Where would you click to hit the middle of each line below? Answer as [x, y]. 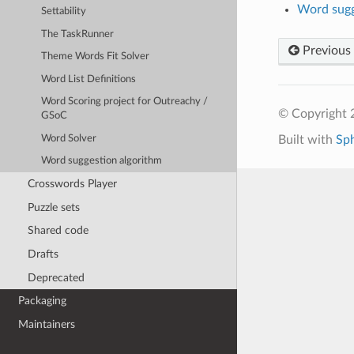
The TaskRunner [78, 34]
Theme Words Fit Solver [96, 57]
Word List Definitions [89, 79]
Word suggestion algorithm [102, 161]
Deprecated [56, 277]
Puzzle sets [53, 207]
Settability [64, 12]
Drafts [43, 254]
